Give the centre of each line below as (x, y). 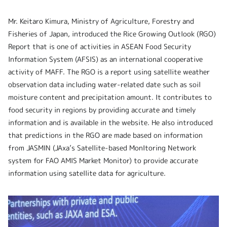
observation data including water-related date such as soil (104, 85)
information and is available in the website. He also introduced (110, 123)
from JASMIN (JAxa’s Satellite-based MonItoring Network (102, 148)
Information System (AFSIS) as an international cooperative (105, 59)
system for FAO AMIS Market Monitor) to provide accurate (103, 161)
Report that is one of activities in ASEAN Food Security (100, 47)
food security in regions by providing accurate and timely (102, 110)
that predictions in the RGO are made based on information (105, 135)
